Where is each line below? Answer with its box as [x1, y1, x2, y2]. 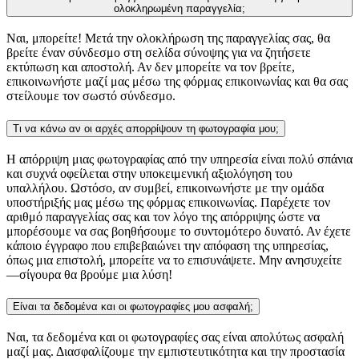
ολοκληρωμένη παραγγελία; [114, 2, 245, 14]
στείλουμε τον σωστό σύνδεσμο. [6, 89, 175, 103]
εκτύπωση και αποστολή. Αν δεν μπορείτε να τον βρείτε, [6, 60, 295, 75]
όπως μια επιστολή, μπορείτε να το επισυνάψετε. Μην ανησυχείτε [6, 252, 342, 267]
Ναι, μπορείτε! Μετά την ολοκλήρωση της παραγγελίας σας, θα [6, 31, 330, 46]
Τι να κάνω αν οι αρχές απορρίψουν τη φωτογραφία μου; [13, 123, 279, 135]
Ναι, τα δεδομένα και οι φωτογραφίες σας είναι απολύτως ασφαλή [6, 330, 344, 345]
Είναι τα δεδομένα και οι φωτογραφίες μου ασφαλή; [13, 301, 253, 313]
